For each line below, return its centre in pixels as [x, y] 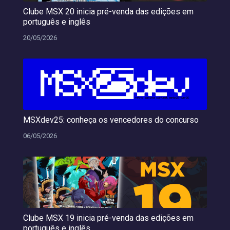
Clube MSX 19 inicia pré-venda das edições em [108, 218]
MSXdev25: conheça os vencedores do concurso [111, 120]
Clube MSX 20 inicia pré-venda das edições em [108, 12]
